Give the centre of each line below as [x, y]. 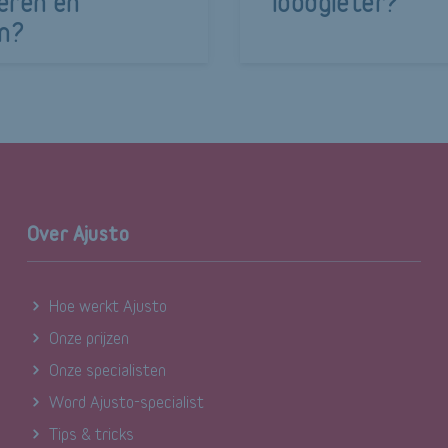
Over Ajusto [78, 233]
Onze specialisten [107, 369]
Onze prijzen [88, 337]
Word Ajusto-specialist [126, 401]
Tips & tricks [91, 433]
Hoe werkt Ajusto [107, 305]
